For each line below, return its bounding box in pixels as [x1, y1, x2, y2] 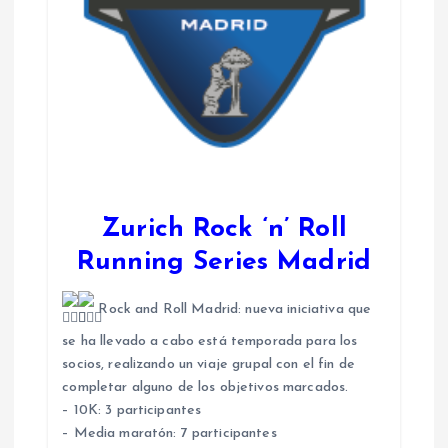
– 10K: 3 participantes [62, 403, 202, 419]
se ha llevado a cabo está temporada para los [62, 334, 358, 350]
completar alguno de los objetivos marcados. [62, 380, 349, 396]
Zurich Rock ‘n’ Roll [101, 215, 347, 243]
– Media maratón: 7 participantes [62, 426, 277, 442]
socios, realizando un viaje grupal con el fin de [62, 357, 355, 373]
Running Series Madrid [77, 248, 371, 276]
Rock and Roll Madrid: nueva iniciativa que [94, 302, 372, 318]
